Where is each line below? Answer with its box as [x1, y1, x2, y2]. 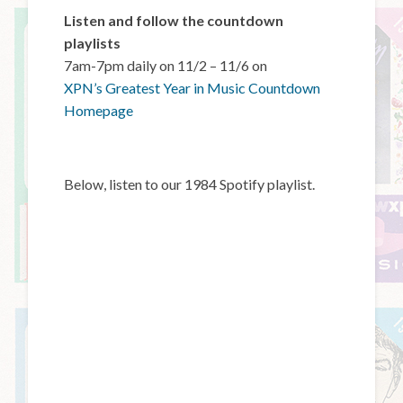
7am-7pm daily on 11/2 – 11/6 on [64, 56, 268, 74]
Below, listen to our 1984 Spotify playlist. [64, 175, 316, 193]
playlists [64, 33, 121, 51]
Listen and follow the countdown [64, 11, 284, 29]
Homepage [64, 101, 134, 119]
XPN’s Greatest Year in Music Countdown [64, 78, 321, 96]
